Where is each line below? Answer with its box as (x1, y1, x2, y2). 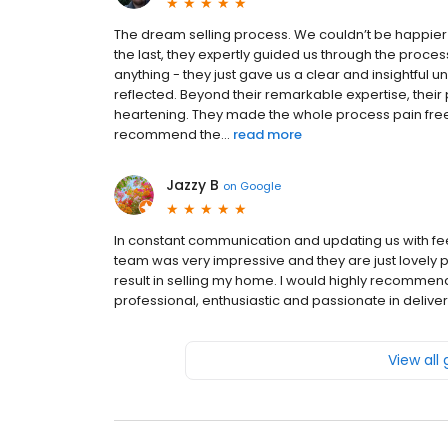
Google (240, 177, 281, 194)
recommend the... (114, 125, 230, 145)
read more (233, 125, 302, 145)
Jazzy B (166, 175, 219, 196)
